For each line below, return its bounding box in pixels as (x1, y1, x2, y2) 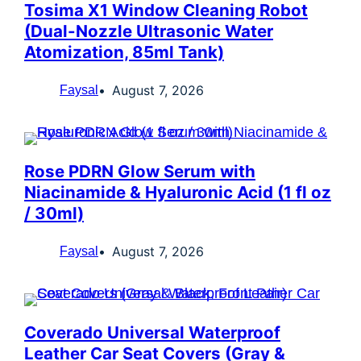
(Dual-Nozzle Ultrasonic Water (24, 21, 273, 41)
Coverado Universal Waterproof (24, 322, 280, 342)
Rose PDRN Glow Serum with (24, 161, 255, 181)
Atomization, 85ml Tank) (24, 42, 224, 62)
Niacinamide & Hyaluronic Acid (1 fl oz (24, 182, 331, 202)
